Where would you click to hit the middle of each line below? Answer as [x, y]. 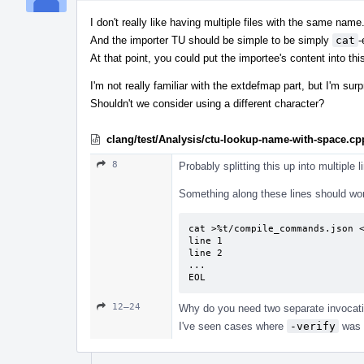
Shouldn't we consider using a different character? [207, 103]
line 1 [206, 240]
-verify [313, 326]
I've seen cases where [233, 326]
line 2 [206, 253]
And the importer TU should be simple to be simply [211, 40]
